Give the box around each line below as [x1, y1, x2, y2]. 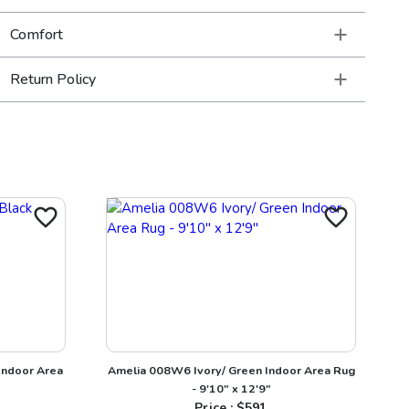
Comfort [9, 25, 64, 45]
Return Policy [9, 69, 96, 89]
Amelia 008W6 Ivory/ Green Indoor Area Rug [107, 362, 355, 378]
